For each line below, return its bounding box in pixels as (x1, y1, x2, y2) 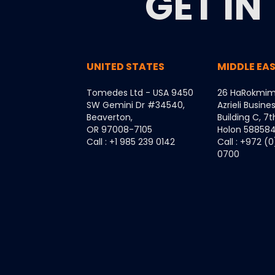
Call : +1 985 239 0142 (87, 135, 175, 148)
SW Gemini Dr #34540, (87, 98, 185, 111)
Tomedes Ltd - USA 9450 (87, 86, 193, 99)
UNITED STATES (87, 59, 165, 74)
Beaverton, (87, 110, 133, 123)
